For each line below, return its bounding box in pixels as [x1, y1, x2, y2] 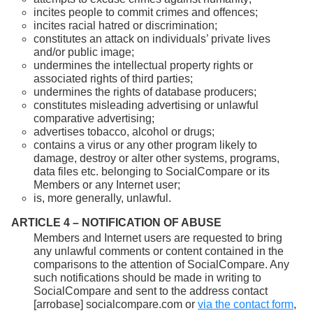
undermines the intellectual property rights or [34, 59, 253, 71]
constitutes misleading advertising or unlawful [34, 99, 259, 111]
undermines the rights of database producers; [34, 85, 256, 98]
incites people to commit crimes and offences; [34, 6, 258, 18]
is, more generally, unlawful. [34, 191, 171, 204]
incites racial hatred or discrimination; [34, 19, 217, 31]
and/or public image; [34, 45, 134, 58]
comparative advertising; [34, 112, 154, 124]
